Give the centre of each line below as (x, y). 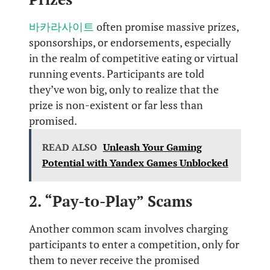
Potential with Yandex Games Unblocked (135, 163)
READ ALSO (69, 147)
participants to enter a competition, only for (134, 244)
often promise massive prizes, (166, 27)
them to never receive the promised (114, 260)
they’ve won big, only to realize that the (124, 89)
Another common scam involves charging (128, 228)
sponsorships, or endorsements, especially (130, 42)
